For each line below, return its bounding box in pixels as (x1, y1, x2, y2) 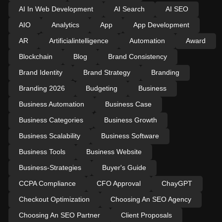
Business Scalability (18, 131, 80, 140)
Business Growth (104, 115, 157, 124)
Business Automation (18, 100, 84, 108)
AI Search (113, 4, 145, 13)
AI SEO (165, 4, 188, 13)
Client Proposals (120, 211, 172, 219)
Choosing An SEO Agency (110, 195, 191, 203)
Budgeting (85, 84, 117, 92)
